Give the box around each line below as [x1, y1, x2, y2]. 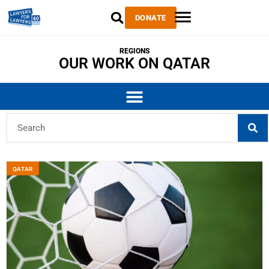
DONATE [134, 13, 166, 22]
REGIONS [119, 47, 150, 55]
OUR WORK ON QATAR [59, 55, 210, 72]
